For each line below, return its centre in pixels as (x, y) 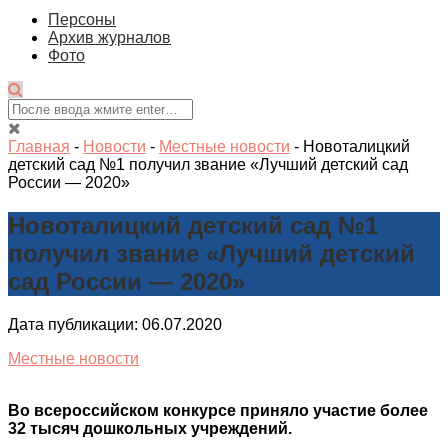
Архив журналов (109, 38)
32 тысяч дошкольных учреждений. (150, 429)
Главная (39, 147)
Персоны (82, 20)
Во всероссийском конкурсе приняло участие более (218, 411)
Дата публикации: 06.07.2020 (115, 325)
